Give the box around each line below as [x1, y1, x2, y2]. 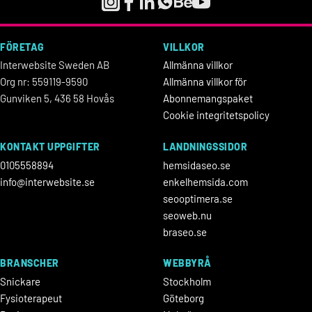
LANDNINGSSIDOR [163, 140, 247, 153]
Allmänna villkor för [163, 75, 247, 88]
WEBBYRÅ [163, 257, 212, 270]
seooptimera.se [163, 192, 233, 205]
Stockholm [163, 274, 211, 288]
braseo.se [163, 225, 207, 238]
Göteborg [163, 291, 204, 304]
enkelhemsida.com [163, 175, 248, 188]
